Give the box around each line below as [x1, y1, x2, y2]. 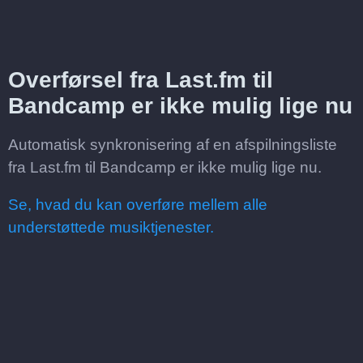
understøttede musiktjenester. [8, 219, 214, 236]
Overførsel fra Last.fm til [8, 67, 273, 92]
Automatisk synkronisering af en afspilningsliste [8, 136, 337, 153]
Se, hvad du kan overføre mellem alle [8, 196, 267, 213]
